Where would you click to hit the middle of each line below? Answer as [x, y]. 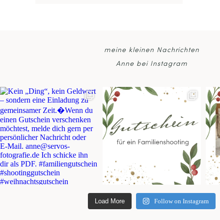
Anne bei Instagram [152, 64]
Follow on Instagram [182, 201]
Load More [110, 201]
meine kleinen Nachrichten [152, 50]
